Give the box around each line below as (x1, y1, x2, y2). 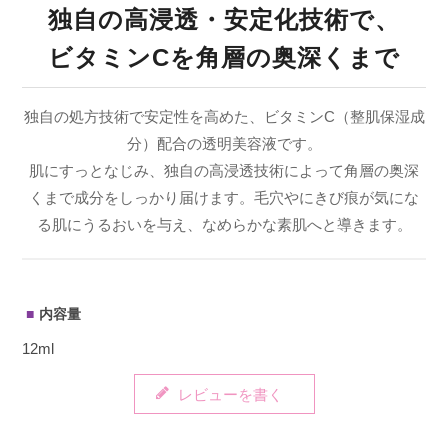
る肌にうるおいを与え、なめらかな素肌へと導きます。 (36, 216, 412, 234)
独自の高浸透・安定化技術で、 (48, 6, 400, 34)
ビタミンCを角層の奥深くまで (48, 44, 400, 72)
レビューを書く (177, 386, 283, 404)
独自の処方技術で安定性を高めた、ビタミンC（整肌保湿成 (23, 108, 425, 126)
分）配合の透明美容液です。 (126, 135, 322, 153)
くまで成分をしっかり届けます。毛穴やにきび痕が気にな (29, 189, 419, 207)
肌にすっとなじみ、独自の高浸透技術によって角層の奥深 (29, 162, 419, 180)
